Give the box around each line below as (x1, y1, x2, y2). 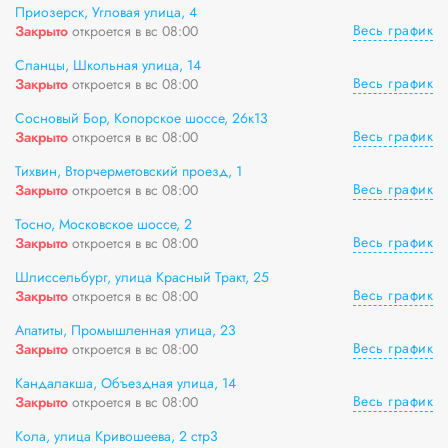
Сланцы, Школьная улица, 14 (15, 55, 201, 75)
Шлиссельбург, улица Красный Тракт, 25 (15, 267, 269, 287)
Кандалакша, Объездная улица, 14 (15, 373, 236, 393)
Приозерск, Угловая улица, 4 (15, 2, 197, 22)
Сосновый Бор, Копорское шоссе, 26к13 (15, 108, 268, 128)
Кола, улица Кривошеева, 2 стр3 (15, 426, 218, 446)
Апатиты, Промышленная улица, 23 (15, 320, 236, 340)
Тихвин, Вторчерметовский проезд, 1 (15, 161, 242, 181)
